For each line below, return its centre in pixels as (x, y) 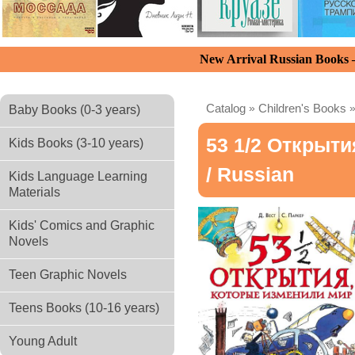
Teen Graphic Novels (68, 275)
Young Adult (43, 341)
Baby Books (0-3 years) (74, 110)
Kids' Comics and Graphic (82, 225)
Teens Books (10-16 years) (84, 308)
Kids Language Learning (78, 176)
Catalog (226, 108)
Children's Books (302, 108)
